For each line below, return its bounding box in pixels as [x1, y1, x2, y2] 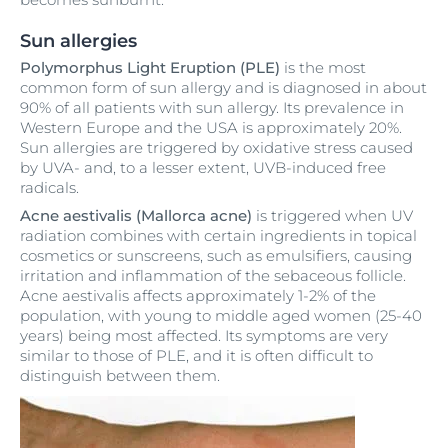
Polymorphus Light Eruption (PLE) [20, 58, 284, 78]
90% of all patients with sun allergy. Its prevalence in [20, 98, 404, 118]
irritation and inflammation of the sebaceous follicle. [20, 266, 406, 286]
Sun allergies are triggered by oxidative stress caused [20, 138, 413, 158]
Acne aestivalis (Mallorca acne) [20, 206, 252, 226]
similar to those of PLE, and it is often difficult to [20, 346, 373, 366]
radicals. [20, 178, 79, 198]
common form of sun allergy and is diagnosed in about [20, 78, 427, 98]
